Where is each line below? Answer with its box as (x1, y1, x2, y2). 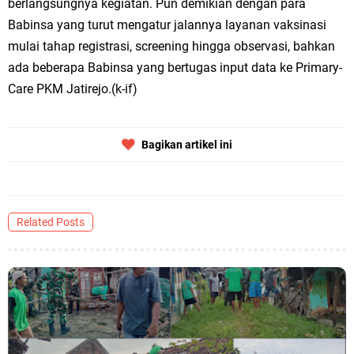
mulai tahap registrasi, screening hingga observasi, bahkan (8, 39, 335, 54)
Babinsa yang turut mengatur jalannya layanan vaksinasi (8, 17, 326, 32)
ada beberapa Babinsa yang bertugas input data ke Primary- (8, 60, 342, 75)
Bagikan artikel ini (141, 138, 232, 151)
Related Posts (17, 216, 85, 228)
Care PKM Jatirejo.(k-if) (8, 81, 137, 96)
